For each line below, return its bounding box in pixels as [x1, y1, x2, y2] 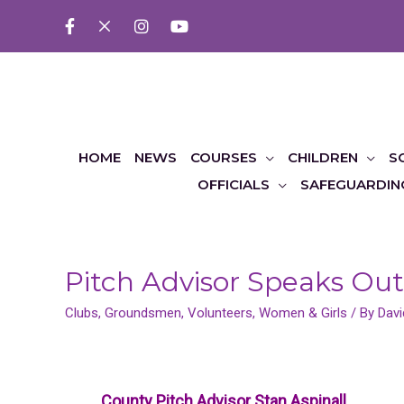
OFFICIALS [197, 175, 270, 193]
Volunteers [188, 304, 252, 321]
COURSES [189, 148, 257, 166]
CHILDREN [287, 148, 358, 166]
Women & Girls [259, 304, 347, 321]
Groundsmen [105, 304, 181, 321]
